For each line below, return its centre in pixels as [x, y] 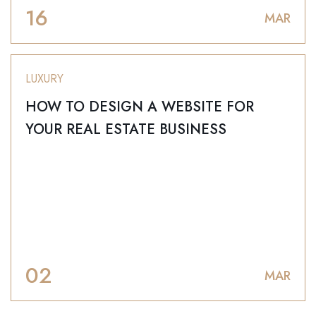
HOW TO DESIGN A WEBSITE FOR [140, 107]
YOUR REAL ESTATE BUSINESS [126, 129]
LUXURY [44, 79]
